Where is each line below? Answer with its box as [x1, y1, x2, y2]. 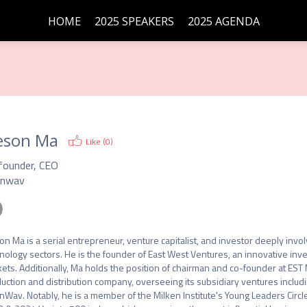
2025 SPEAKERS [94, 14, 174, 29]
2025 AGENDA [187, 14, 260, 29]
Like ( [85, 135, 106, 148]
